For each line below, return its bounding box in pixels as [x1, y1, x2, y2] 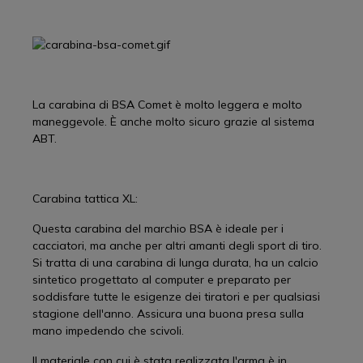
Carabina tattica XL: [32, 191, 138, 206]
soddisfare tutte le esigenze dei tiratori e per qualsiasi [32, 289, 320, 304]
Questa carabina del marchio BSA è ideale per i [32, 221, 284, 236]
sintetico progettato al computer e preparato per [32, 272, 291, 287]
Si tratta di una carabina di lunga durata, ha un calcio [32, 255, 318, 270]
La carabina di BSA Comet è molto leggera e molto [32, 97, 302, 112]
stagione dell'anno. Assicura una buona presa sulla [32, 306, 304, 321]
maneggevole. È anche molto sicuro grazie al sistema [32, 114, 314, 129]
